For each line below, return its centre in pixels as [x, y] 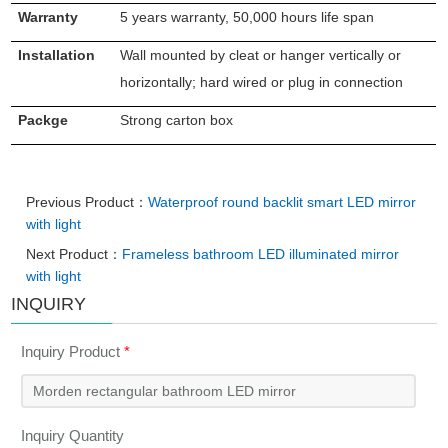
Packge [43, 120]
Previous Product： [87, 202]
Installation [57, 55]
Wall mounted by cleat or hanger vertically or [261, 55]
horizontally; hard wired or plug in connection [262, 82]
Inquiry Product [73, 351]
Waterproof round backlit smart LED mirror [282, 202]
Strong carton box [177, 120]
